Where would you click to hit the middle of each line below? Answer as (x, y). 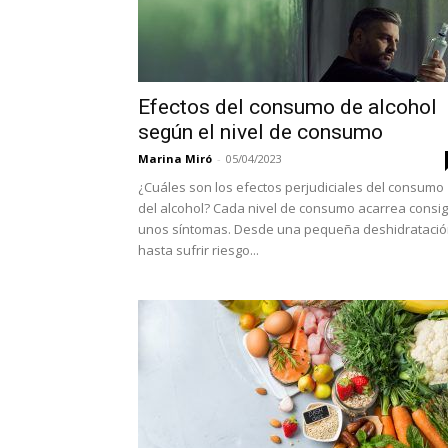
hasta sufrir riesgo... (198, 250)
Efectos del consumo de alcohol (287, 107)
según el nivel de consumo (260, 132)
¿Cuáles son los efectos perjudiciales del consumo (291, 187)
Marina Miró (175, 159)
